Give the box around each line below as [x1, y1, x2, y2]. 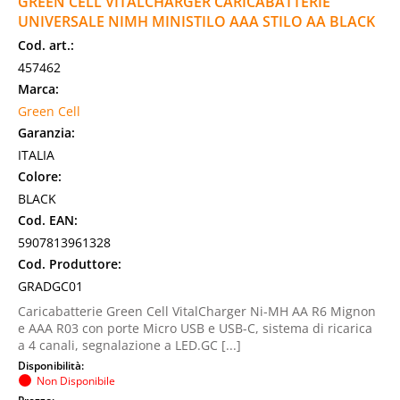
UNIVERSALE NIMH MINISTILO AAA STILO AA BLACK [18, 12, 375, 31]
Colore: [18, 168, 62, 185]
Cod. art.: [18, 37, 74, 54]
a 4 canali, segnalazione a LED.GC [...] [18, 337, 241, 354]
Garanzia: [18, 124, 75, 141]
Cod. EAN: [18, 212, 78, 229]
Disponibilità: [18, 358, 87, 372]
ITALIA [18, 146, 54, 163]
